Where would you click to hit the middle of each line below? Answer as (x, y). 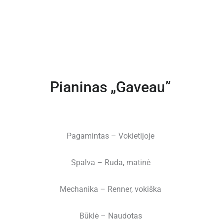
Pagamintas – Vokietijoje (110, 136)
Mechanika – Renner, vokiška (110, 189)
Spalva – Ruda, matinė (110, 163)
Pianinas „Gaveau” (110, 87)
